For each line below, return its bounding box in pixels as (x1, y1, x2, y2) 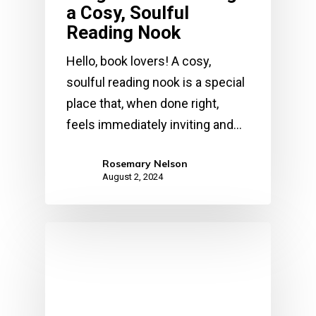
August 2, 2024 (102, 171, 163, 182)
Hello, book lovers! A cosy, (66, 53, 211, 68)
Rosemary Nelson (102, 157, 188, 170)
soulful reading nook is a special (66, 74, 245, 90)
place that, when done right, (66, 95, 219, 111)
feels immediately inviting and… (66, 116, 242, 132)
